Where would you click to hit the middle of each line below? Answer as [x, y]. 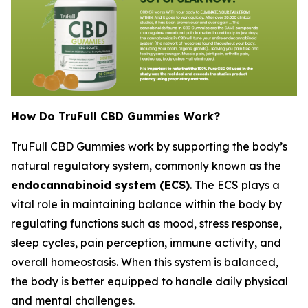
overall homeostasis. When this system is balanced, [145, 262]
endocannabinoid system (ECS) [100, 185]
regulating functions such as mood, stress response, [146, 224]
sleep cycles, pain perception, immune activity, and [146, 243]
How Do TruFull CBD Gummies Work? [115, 117]
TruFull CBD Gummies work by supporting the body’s [149, 147]
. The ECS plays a [235, 185]
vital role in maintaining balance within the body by [146, 205]
